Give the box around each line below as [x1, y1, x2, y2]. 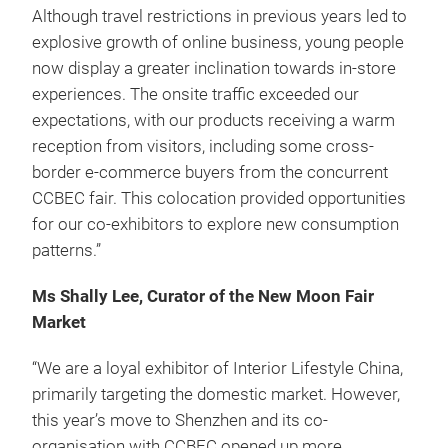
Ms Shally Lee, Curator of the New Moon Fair [32, 286, 374, 306]
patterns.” [32, 240, 101, 260]
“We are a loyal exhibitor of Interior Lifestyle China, [32, 358, 403, 378]
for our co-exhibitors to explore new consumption [32, 214, 399, 234]
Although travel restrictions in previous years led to [32, 6, 407, 26]
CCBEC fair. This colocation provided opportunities [32, 188, 406, 208]
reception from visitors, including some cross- [32, 136, 374, 156]
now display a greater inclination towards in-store [32, 58, 396, 78]
